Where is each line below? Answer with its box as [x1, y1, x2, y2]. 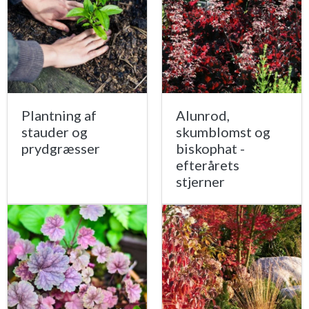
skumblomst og [176, 123, 270, 141]
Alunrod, [176, 107, 230, 124]
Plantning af [21, 107, 97, 124]
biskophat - [176, 140, 245, 157]
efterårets [176, 157, 239, 174]
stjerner [176, 173, 225, 190]
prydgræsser [21, 140, 100, 157]
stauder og [21, 123, 88, 141]
